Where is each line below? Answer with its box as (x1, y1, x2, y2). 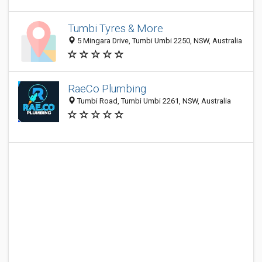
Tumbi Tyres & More (68, 22, 163, 35)
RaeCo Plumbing (68, 82, 146, 95)
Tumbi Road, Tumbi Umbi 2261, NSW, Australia (75, 96, 231, 106)
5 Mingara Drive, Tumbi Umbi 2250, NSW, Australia (75, 36, 242, 46)
